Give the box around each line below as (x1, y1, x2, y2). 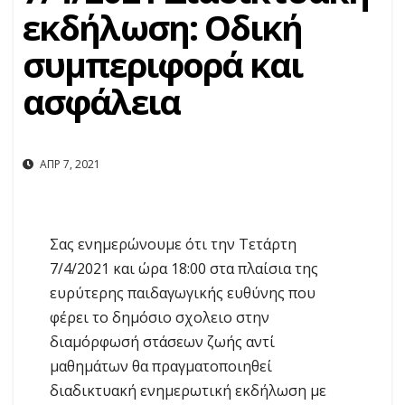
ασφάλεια (23, 78, 180, 125)
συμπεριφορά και (23, 41, 303, 88)
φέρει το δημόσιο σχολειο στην (50, 307, 269, 328)
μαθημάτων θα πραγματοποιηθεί (50, 356, 272, 377)
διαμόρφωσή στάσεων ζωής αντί (50, 332, 275, 353)
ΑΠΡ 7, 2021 (37, 156, 100, 173)
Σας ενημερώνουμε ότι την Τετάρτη (50, 234, 297, 255)
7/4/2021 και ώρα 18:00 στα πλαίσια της (50, 259, 318, 279)
